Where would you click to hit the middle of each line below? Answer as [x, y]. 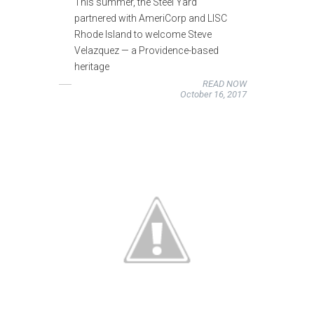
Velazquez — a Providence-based [147, 51]
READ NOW [224, 84]
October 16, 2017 [213, 95]
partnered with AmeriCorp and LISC [151, 19]
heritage [92, 67]
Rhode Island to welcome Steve [143, 35]
